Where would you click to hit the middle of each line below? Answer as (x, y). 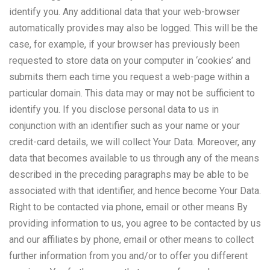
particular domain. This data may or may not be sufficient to (132, 93)
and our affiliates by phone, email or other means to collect (131, 240)
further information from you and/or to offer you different (128, 256)
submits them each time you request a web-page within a (129, 77)
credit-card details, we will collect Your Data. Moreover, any (133, 142)
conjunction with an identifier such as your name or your (124, 126)
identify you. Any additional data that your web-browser (124, 12)
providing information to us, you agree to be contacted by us (135, 224)
